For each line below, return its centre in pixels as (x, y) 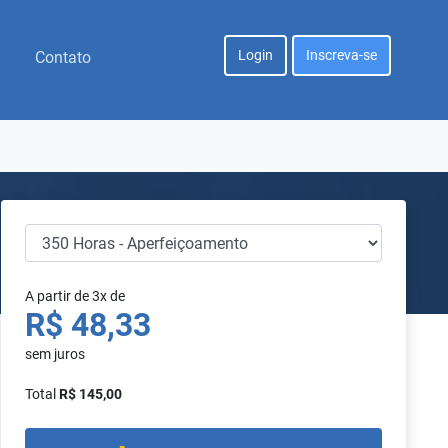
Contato (63, 57)
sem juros (55, 354)
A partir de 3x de (75, 296)
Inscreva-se (341, 55)
